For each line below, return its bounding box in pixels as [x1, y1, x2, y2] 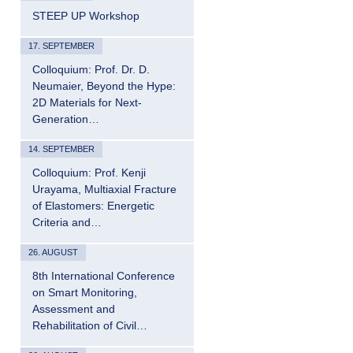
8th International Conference [32, 269, 175, 282]
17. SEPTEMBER [28, 41, 95, 50]
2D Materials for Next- [32, 96, 142, 109]
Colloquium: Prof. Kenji [32, 166, 146, 179]
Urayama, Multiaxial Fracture [32, 183, 176, 195]
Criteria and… [32, 216, 102, 229]
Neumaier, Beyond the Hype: [32, 80, 176, 92]
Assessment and [32, 303, 115, 315]
